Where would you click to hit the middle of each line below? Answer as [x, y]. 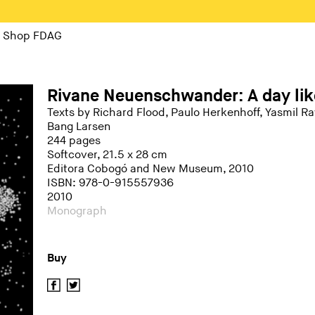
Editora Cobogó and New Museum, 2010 [151, 169]
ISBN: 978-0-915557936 [111, 183]
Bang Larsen [79, 127]
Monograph [77, 211]
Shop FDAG [32, 36]
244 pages [74, 141]
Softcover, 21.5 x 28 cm [108, 155]
